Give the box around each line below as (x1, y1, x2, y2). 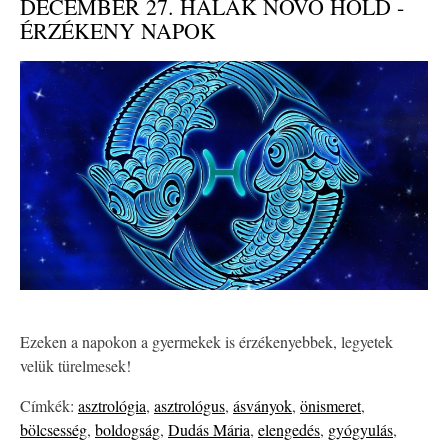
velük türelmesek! (20, 355, 131, 377)
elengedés (258, 419, 320, 441)
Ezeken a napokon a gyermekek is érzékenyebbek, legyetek (20, 331, 393, 353)
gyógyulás (328, 419, 393, 441)
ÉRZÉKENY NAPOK (20, 15, 216, 45)
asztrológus (154, 395, 225, 417)
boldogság (95, 419, 160, 441)
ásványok (233, 395, 292, 417)
